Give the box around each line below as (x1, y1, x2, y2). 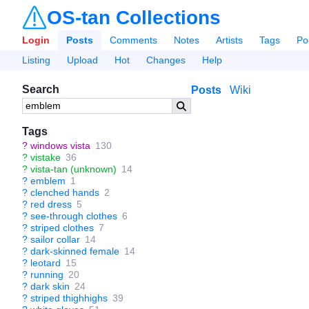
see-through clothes (30, 210, 117, 221)
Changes (146, 54, 186, 66)
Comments (110, 34, 157, 46)
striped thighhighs (30, 292, 108, 303)
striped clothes (30, 222, 94, 233)
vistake (30, 152, 61, 163)
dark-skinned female (30, 246, 119, 257)
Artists (216, 34, 243, 46)
